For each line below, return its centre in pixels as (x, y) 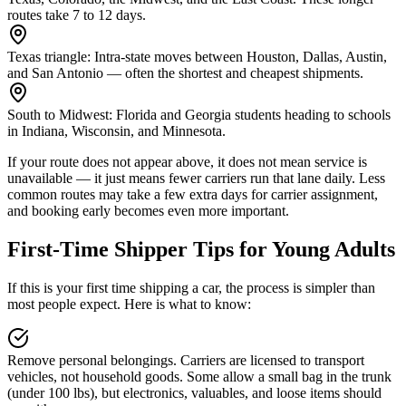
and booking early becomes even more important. (148, 211)
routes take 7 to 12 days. (77, 15)
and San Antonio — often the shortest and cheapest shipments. (185, 73)
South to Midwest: (60, 115)
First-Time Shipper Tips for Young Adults (201, 250)
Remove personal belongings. (92, 361)
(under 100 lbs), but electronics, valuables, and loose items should (194, 393)
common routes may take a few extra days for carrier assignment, (193, 195)
